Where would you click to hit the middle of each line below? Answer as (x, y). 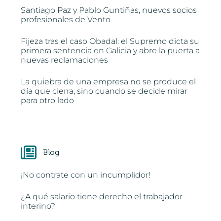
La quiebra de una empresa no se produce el (109, 81)
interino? (38, 206)
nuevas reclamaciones (65, 60)
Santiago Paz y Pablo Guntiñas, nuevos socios (109, 10)
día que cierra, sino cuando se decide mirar (104, 91)
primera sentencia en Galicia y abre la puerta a (110, 50)
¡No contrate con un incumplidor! (86, 175)
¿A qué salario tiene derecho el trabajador (102, 197)
